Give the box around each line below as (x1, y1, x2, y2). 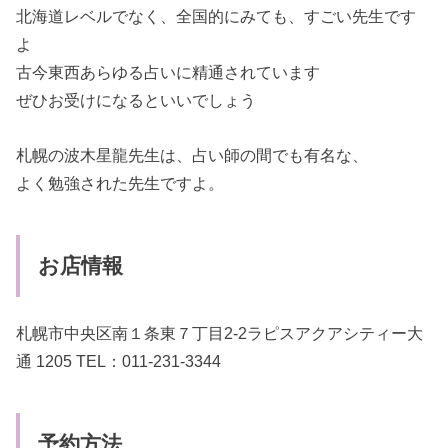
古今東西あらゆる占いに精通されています (16, 63, 321, 82)
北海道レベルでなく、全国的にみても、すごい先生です (16, 7, 417, 26)
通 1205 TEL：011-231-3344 (16, 351, 222, 370)
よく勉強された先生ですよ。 (16, 173, 225, 192)
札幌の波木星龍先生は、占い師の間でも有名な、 (16, 145, 369, 164)
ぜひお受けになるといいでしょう (16, 91, 257, 110)
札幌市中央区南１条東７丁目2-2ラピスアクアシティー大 (16, 323, 424, 342)
